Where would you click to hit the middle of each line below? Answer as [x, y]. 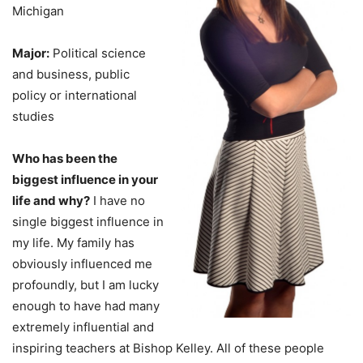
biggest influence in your [85, 179]
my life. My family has [73, 242]
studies [33, 116]
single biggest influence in [88, 221]
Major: [31, 53]
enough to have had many [86, 305]
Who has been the [65, 158]
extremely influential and [83, 327]
